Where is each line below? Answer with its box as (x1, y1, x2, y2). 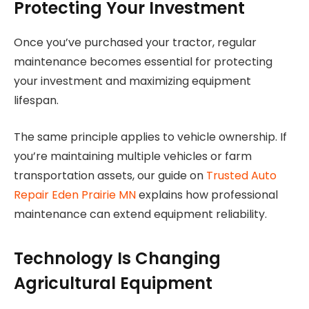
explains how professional (136, 187, 278, 203)
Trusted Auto (206, 168, 277, 184)
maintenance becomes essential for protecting (14, 54, 272, 70)
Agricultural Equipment (14, 272, 212, 295)
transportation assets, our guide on (14, 168, 206, 184)
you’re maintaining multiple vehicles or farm (14, 148, 252, 165)
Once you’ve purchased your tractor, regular (14, 34, 257, 51)
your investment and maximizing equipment (14, 73, 251, 90)
